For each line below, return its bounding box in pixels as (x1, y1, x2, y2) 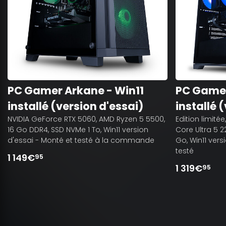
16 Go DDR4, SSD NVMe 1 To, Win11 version (8, 124, 148, 135)
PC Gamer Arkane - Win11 (8, 83, 144, 98)
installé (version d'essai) (8, 98, 143, 114)
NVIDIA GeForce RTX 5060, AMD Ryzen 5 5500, (8, 114, 165, 124)
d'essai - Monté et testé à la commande (8, 135, 154, 145)
